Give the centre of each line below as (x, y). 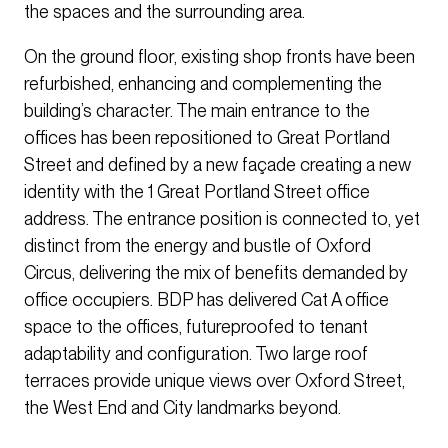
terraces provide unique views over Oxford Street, (214, 381)
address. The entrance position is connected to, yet (222, 219)
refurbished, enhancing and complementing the (203, 84)
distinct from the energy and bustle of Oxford (197, 246)
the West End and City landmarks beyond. (182, 408)
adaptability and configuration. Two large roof (196, 354)
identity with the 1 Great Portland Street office (197, 192)
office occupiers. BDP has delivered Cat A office (206, 300)
